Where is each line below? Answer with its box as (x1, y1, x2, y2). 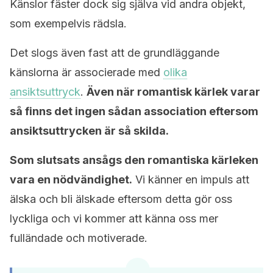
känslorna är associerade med (10, 66, 163, 79)
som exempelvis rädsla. (10, 17, 127, 30)
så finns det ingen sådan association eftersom (10, 105, 258, 118)
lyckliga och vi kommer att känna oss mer (10, 212, 218, 225)
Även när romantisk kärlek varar (87, 85, 260, 98)
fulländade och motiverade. (10, 232, 147, 244)
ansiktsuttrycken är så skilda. (10, 124, 169, 137)
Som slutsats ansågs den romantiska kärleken (10, 154, 258, 166)
